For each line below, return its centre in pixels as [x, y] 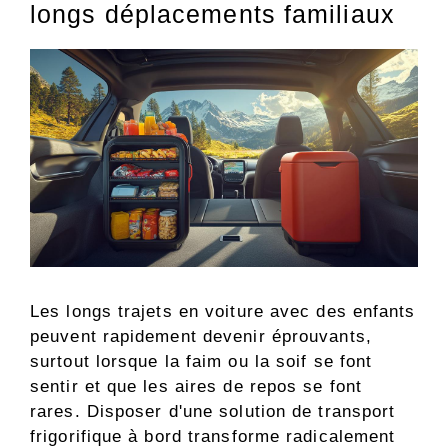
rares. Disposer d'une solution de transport [213, 412]
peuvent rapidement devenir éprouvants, [201, 337]
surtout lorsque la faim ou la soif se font [201, 362]
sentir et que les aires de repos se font [196, 387]
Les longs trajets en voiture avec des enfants [223, 312]
